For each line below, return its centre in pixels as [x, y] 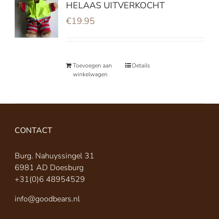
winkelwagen [90, 74]
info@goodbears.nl [47, 199]
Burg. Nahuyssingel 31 [55, 156]
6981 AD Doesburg [49, 168]
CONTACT [33, 131]
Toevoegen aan [92, 66]
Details [141, 66]
